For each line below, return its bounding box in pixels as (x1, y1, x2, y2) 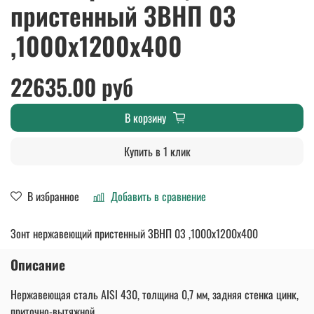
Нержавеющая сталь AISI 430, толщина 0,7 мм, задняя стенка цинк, (11, 285, 299, 303)
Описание (11, 254, 65, 275)
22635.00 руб (11, 69, 133, 103)
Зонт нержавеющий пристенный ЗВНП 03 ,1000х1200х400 (11, 224, 258, 242)
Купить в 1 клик (123, 142, 191, 160)
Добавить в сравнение (111, 187, 206, 205)
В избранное (27, 187, 79, 205)
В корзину (125, 109, 166, 126)
